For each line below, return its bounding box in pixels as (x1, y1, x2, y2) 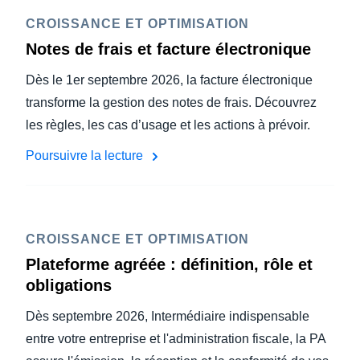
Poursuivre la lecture (26, 149, 146, 162)
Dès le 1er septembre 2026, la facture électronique (26, 73, 313, 87)
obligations (26, 276, 112, 294)
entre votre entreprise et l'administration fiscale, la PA (26, 332, 325, 346)
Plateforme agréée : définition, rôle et (26, 256, 313, 273)
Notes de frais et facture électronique (26, 40, 311, 58)
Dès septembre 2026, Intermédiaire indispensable (26, 309, 309, 323)
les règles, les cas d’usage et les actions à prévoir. (26, 118, 310, 132)
